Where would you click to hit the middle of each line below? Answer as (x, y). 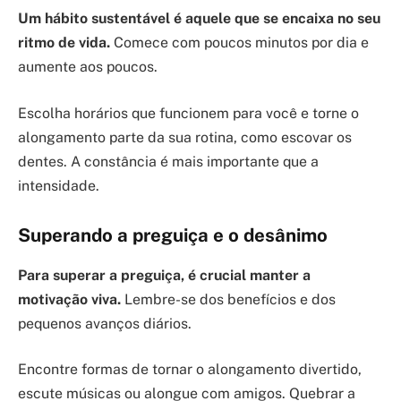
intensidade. (59, 185)
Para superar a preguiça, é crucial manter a (164, 275)
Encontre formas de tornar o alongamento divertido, (190, 370)
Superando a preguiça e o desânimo (173, 236)
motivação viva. (69, 299)
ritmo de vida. (64, 43)
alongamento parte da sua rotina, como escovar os (185, 137)
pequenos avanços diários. (105, 323)
